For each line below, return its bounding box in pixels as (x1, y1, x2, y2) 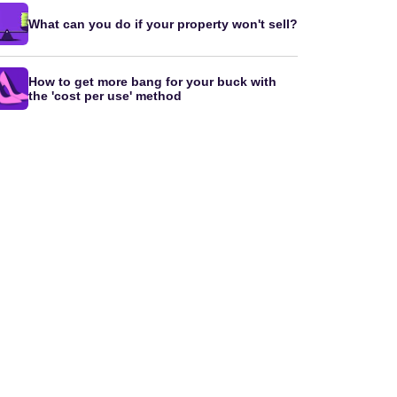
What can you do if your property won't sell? (28, 17, 298, 31)
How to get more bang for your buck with (28, 74, 276, 89)
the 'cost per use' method (28, 89, 182, 103)
